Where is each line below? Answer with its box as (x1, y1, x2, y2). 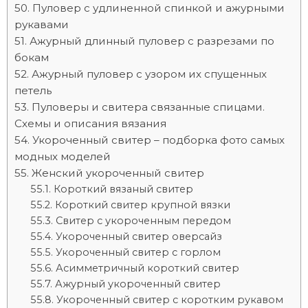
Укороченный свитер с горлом (55, 246, 221, 258)
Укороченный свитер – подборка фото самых (32, 133, 285, 146)
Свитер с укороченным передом (55, 214, 231, 227)
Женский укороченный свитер (32, 166, 204, 179)
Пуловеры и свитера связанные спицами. (32, 100, 265, 113)
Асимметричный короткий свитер (55, 262, 239, 274)
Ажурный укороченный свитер (54, 278, 221, 290)
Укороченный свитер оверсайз (55, 230, 222, 243)
